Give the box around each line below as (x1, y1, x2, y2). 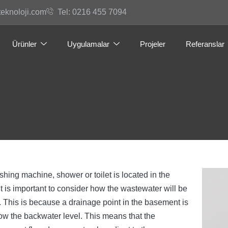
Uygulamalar (67, 39, 109, 48)
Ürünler (12, 39, 37, 48)
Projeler (140, 39, 165, 48)
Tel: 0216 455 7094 (58, 8, 127, 16)
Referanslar (186, 39, 224, 48)
